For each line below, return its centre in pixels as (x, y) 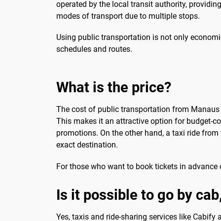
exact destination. (87, 145)
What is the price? (114, 88)
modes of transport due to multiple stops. (128, 16)
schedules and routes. (94, 49)
